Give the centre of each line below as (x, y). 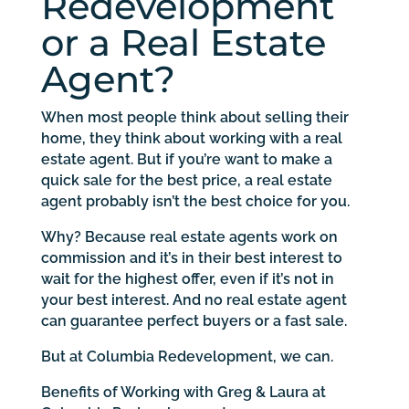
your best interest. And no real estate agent (194, 300)
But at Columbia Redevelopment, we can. (189, 357)
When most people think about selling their (194, 118)
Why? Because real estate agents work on (189, 237)
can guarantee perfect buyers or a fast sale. (194, 321)
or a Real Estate (183, 43)
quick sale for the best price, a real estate (186, 181)
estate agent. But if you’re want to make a (186, 160)
